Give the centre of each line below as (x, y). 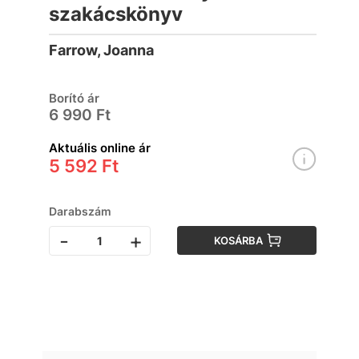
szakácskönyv (116, 14)
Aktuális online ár (100, 148)
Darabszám (81, 211)
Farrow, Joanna (102, 50)
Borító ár (75, 98)
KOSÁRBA (239, 240)
